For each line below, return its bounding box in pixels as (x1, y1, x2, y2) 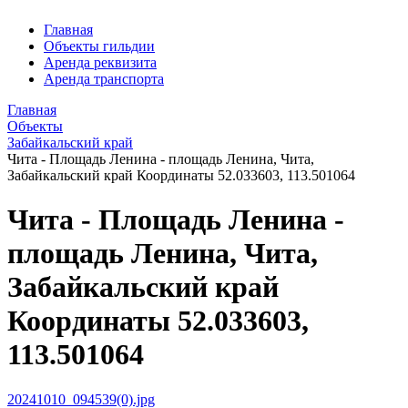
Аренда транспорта (44, 71, 164, 87)
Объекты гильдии (44, 38, 155, 54)
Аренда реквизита (44, 55, 157, 70)
